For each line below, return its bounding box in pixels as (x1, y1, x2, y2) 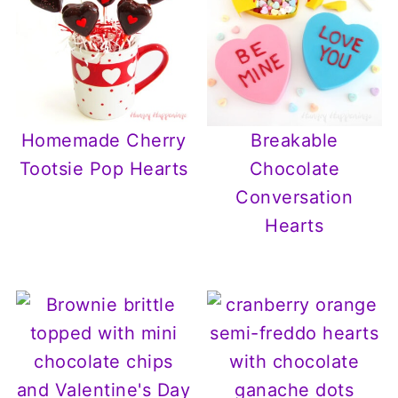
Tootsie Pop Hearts (19, 158, 188, 180)
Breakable (251, 130, 338, 152)
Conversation (235, 187, 354, 209)
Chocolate (249, 158, 340, 180)
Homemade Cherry (20, 130, 187, 152)
